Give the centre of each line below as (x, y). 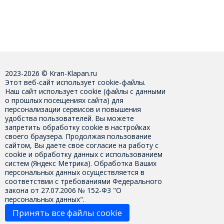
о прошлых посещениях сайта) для (64, 100)
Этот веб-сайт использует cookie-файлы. (75, 82)
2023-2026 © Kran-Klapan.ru (51, 73)
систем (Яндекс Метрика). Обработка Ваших (80, 163)
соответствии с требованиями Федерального (83, 181)
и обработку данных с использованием (94, 154)
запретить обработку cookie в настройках (77, 127)
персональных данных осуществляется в (74, 172)
